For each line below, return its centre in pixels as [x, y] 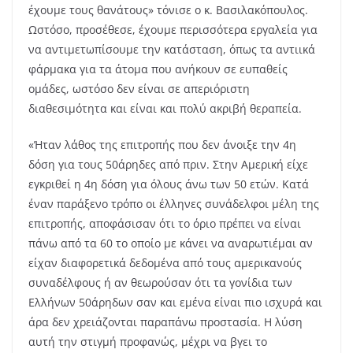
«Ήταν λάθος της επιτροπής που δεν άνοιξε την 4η [162, 145]
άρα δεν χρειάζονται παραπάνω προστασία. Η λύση [165, 322]
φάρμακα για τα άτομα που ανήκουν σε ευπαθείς [158, 69]
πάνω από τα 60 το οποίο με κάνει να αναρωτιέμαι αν [171, 243]
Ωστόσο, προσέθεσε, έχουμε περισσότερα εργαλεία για [173, 30]
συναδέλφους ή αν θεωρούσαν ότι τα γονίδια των [160, 282]
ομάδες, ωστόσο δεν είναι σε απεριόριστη [139, 89]
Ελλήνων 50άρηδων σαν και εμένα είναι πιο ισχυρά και [175, 302]
